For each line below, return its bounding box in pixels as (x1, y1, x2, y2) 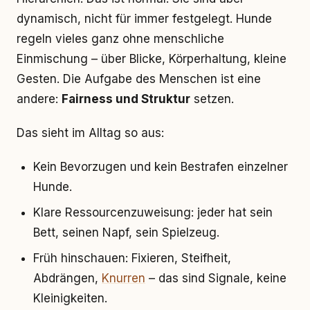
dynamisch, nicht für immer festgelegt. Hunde (17, 12, 272, 26)
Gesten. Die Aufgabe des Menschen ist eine (17, 72, 261, 86)
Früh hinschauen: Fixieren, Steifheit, (33, 251, 231, 265)
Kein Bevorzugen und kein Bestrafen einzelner (33, 160, 288, 174)
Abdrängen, (33, 271, 102, 285)
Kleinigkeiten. (33, 291, 107, 305)
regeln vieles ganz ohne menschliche (17, 32, 224, 46)
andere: (17, 92, 62, 106)
